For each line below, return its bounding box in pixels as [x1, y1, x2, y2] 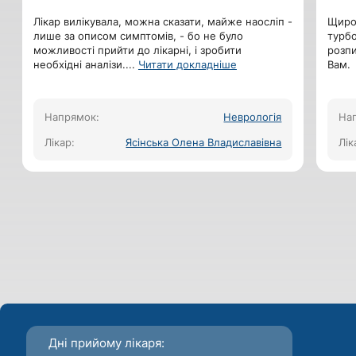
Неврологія [223, 110, 282, 123]
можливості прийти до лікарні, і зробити [33, 43, 242, 56]
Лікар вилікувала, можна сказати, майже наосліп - [33, 14, 292, 28]
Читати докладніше [137, 57, 237, 71]
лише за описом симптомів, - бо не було [33, 29, 243, 42]
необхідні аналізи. [33, 57, 126, 71]
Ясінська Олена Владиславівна [126, 135, 282, 149]
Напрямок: [44, 110, 99, 123]
